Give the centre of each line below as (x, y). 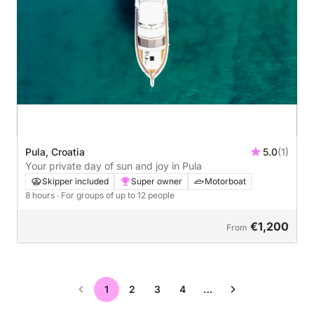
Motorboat (225, 182)
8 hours (41, 196)
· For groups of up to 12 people (116, 196)
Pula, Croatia (55, 152)
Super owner (157, 182)
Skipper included (75, 182)
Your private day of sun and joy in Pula (114, 166)
